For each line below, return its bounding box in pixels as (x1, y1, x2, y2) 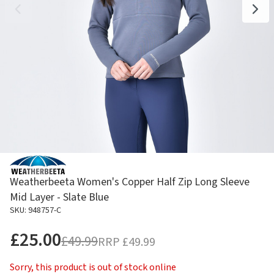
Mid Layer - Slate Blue (10, 189, 109, 205)
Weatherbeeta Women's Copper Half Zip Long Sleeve (10, 174, 250, 190)
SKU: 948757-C (10, 204, 61, 217)
